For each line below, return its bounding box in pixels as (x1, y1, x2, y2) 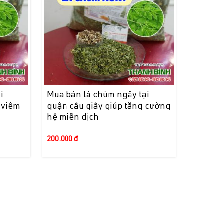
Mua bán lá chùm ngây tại (46, 91, 149, 100)
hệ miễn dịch (46, 113, 99, 123)
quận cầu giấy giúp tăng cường (46, 102, 171, 111)
